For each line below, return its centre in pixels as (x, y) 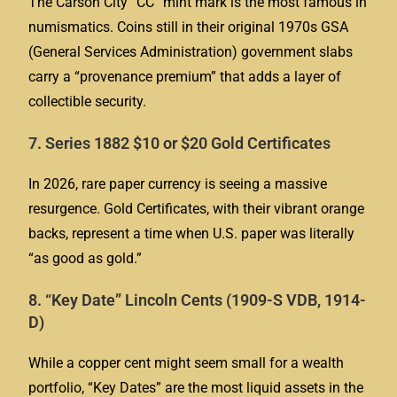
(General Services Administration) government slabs (191, 52)
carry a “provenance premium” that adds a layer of (185, 77)
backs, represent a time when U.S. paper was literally (192, 234)
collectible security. (88, 101)
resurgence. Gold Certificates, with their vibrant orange (197, 209)
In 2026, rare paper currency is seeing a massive (178, 184)
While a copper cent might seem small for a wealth (187, 363)
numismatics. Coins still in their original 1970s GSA (189, 27)
